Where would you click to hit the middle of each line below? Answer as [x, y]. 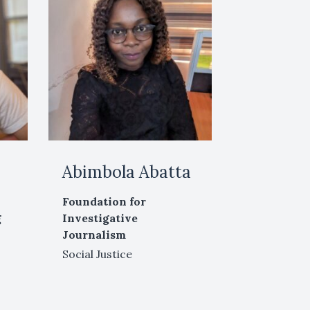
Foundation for [104, 201]
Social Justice [98, 254]
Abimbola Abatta [127, 172]
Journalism [94, 234]
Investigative [100, 218]
